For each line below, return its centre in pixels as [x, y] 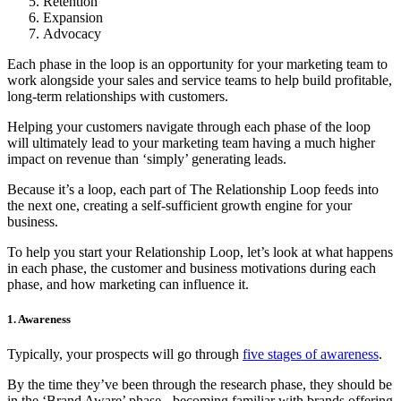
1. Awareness [40, 319]
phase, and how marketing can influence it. [128, 284]
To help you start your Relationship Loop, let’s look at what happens [200, 252]
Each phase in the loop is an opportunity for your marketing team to [197, 64]
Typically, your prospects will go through [125, 354]
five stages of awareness [311, 354]
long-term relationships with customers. [118, 96]
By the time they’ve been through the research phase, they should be [200, 384]
